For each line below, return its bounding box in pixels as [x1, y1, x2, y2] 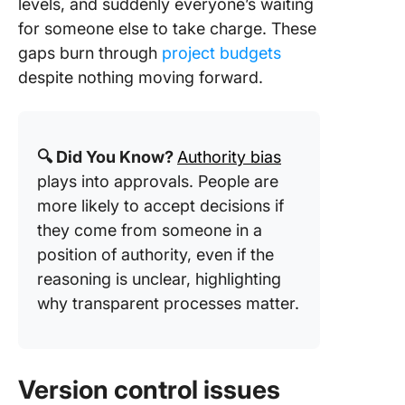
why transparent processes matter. [37, 294, 299, 313]
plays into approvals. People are [37, 172, 278, 191]
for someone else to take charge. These [18, 19, 316, 38]
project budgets [162, 43, 281, 62]
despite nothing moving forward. [18, 68, 263, 87]
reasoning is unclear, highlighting [37, 269, 281, 288]
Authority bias [177, 147, 281, 166]
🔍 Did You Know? [37, 147, 177, 166]
